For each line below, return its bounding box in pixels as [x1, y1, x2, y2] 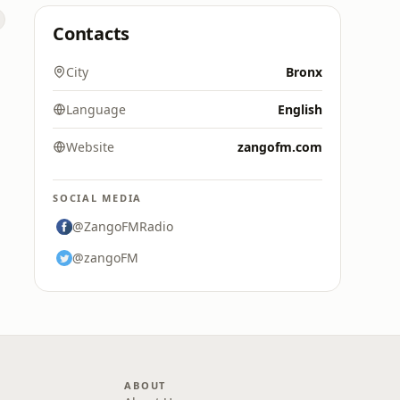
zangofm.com [237, 138, 322, 155]
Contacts [53, 21, 130, 46]
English [278, 101, 322, 118]
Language [66, 101, 126, 118]
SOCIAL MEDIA [53, 191, 143, 204]
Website [66, 138, 114, 155]
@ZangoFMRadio [72, 218, 173, 235]
